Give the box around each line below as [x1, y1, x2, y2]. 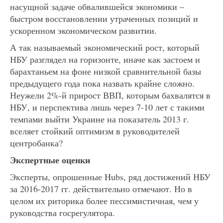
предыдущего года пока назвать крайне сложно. [10, 77, 195, 89]
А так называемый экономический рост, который [10, 41, 200, 53]
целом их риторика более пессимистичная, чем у [10, 194, 199, 207]
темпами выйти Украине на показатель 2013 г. [10, 112, 189, 125]
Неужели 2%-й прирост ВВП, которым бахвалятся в [10, 89, 211, 101]
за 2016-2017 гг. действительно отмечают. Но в [10, 182, 192, 195]
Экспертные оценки [10, 153, 90, 166]
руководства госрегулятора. [10, 206, 115, 219]
